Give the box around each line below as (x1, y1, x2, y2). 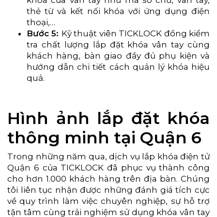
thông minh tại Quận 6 (7, 127, 201, 148)
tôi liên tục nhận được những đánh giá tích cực (7, 185, 210, 195)
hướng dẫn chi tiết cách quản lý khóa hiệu (27, 62, 210, 72)
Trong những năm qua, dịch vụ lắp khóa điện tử (7, 152, 210, 162)
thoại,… (27, 17, 55, 27)
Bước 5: (27, 28, 62, 38)
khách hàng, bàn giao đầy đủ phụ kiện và (27, 50, 210, 61)
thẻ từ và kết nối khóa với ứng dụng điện (27, 6, 210, 16)
